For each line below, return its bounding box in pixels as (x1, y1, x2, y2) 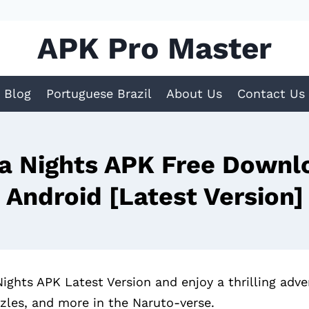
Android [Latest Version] (6, 181, 303, 211)
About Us (166, 86, 223, 101)
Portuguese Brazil (46, 86, 152, 101)
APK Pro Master (37, 30, 272, 66)
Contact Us (237, 86, 305, 101)
